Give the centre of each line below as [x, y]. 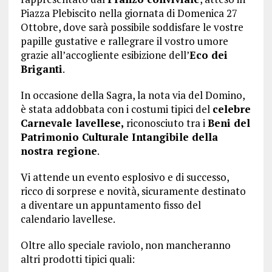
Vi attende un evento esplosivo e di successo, [124, 177]
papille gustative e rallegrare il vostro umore [124, 41]
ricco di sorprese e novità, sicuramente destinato [133, 191]
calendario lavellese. [68, 219]
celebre [231, 109]
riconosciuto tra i [165, 123]
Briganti [41, 69]
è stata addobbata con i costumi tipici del [116, 109]
